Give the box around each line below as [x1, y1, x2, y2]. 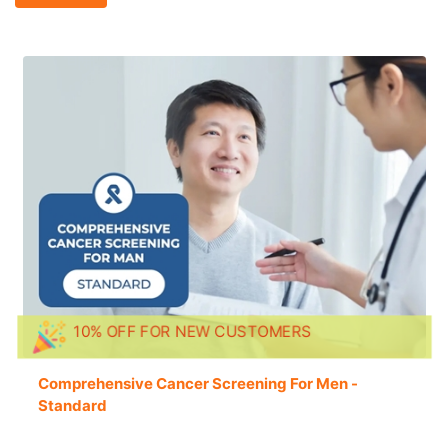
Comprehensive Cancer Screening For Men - [37, 374, 358, 394]
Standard [37, 396, 107, 416]
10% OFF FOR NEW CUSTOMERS [71, 321, 313, 342]
